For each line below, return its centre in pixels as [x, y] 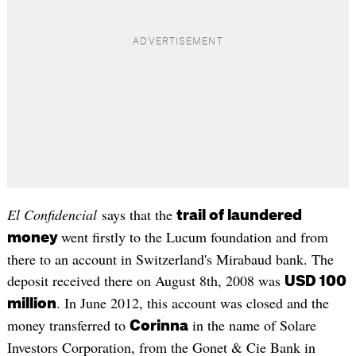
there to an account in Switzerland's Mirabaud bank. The [170, 259]
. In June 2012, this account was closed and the [192, 302]
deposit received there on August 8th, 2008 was [145, 280]
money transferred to [68, 325]
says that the [139, 214]
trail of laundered [239, 215]
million [31, 303]
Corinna [159, 325]
